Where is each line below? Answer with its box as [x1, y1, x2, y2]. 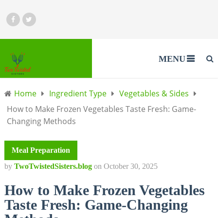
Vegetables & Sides [119, 88, 189, 99]
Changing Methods [6, 116, 76, 127]
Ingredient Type [49, 88, 107, 99]
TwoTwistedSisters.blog [14, 162, 92, 170]
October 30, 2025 [103, 162, 158, 170]
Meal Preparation [11, 146, 70, 154]
